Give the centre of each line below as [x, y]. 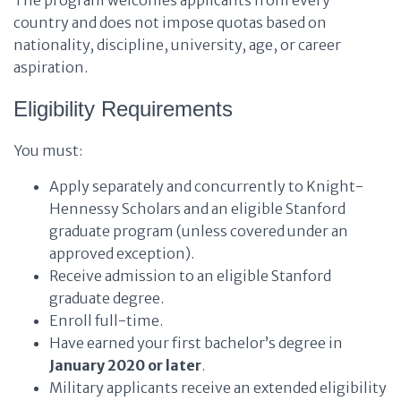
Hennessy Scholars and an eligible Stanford [197, 209]
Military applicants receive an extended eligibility [218, 388]
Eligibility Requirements [123, 109]
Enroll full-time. [106, 320]
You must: [48, 150]
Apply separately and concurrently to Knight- [206, 186]
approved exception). [122, 253]
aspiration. [51, 67]
